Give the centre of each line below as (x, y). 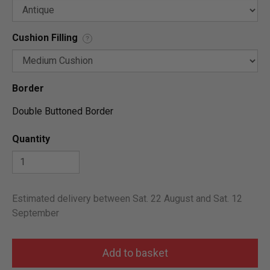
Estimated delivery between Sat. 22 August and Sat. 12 (127, 198)
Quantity (31, 139)
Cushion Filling (45, 37)
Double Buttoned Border (63, 111)
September (36, 213)
